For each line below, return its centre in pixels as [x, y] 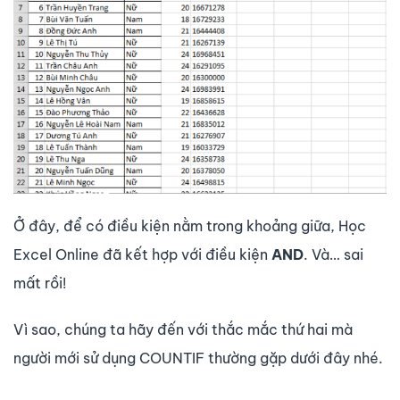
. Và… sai [333, 255]
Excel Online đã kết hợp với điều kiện [142, 255]
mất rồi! [40, 283]
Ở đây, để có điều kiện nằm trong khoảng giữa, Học [190, 226]
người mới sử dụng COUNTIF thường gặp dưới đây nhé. [198, 358]
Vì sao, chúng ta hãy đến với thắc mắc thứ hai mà [183, 330]
